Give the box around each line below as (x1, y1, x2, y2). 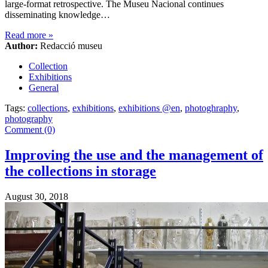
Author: (5, 41, 38, 51)
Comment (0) (5, 124, 55, 135)
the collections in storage (5, 163, 156, 179)
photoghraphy (185, 103, 237, 114)
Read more (5, 30, 48, 41)
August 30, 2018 (5, 191, 68, 202)
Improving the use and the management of (5, 147, 263, 163)
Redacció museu (38, 41, 102, 51)
